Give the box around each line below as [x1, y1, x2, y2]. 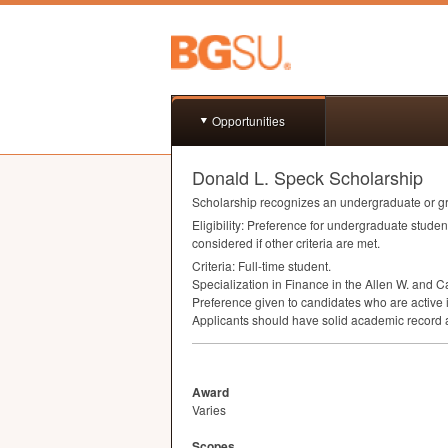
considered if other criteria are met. [192, 234, 380, 251]
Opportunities [212, 112, 285, 129]
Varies [192, 401, 226, 418]
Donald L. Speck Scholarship [192, 164, 423, 190]
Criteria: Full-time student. [192, 257, 331, 274]
